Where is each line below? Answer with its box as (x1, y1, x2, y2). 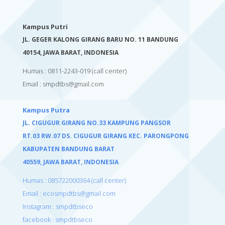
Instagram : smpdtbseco (23, 202, 93, 211)
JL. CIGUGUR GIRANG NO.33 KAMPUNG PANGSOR (23, 119, 171, 128)
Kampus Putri (23, 22, 68, 32)
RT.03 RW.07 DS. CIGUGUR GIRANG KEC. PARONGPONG (23, 132, 189, 141)
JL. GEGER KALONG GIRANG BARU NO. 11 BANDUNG (23, 35, 178, 44)
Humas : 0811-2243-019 (23, 66, 90, 76)
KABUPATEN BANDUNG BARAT (23, 145, 115, 154)
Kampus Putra (23, 105, 70, 115)
